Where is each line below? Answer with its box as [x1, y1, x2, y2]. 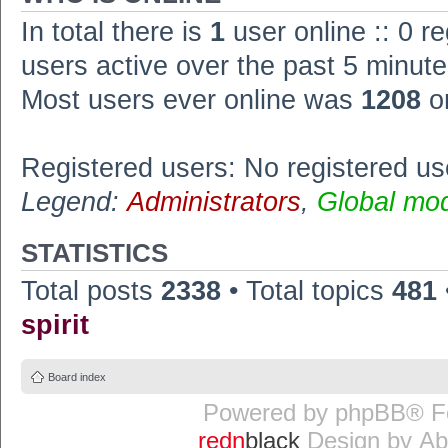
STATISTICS [21, 239, 168, 267]
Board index [48, 370, 106, 383]
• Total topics [221, 276, 392, 306]
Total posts [21, 276, 161, 306]
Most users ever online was [21, 85, 361, 115]
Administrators [127, 187, 301, 217]
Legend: [21, 187, 127, 217]
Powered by [203, 398, 335, 426]
